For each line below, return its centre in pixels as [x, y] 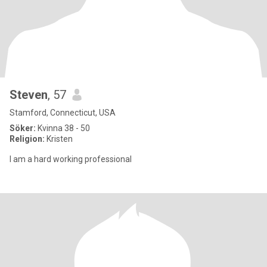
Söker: [23, 128]
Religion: [27, 139]
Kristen [59, 139]
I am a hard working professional [71, 159]
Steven [29, 95]
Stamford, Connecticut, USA [63, 113]
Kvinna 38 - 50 [63, 128]
